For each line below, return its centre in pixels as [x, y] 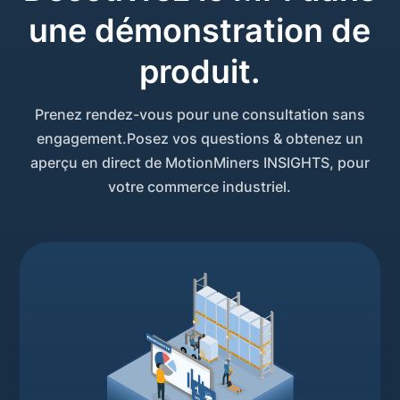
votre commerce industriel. [200, 187]
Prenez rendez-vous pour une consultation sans [200, 115]
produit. [200, 72]
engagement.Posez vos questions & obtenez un [200, 139]
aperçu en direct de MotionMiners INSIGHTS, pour [200, 163]
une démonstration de [200, 31]
